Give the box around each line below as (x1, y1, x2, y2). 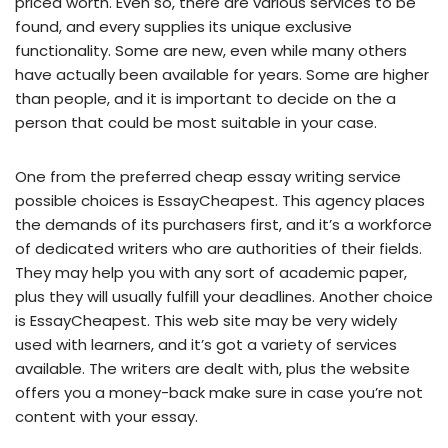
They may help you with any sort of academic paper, (15, 262, 407, 284)
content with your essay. (15, 406, 198, 428)
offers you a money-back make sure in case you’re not (15, 382, 423, 404)
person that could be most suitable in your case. (15, 112, 377, 134)
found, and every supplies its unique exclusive (15, 16, 352, 38)
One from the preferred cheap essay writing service (15, 166, 401, 188)
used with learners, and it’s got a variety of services (15, 334, 397, 356)
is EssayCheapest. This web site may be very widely (15, 310, 397, 332)
